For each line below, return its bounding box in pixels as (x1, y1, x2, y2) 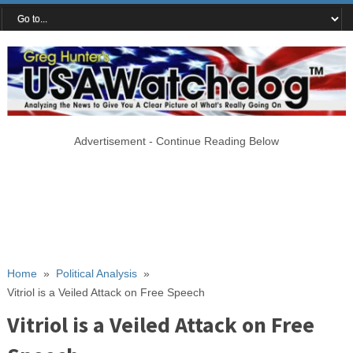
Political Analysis (55, 266, 137, 280)
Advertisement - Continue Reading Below (73, 134, 279, 147)
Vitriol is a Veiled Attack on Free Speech (6, 285, 205, 299)
